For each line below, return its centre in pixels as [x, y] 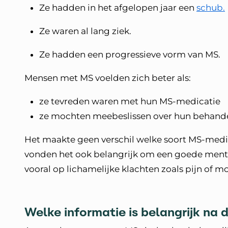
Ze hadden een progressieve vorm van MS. [132, 54]
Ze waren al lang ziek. [87, 31]
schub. [211, 8]
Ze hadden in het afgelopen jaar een [118, 8]
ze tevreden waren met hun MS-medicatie [130, 101]
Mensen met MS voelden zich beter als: [109, 78]
